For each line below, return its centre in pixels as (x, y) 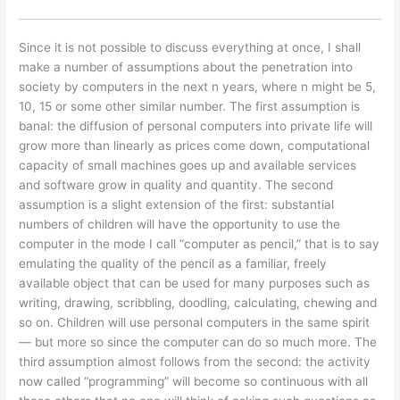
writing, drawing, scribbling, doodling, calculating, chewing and (198, 303)
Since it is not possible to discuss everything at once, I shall (190, 48)
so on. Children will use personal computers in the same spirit (195, 323)
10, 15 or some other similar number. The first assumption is (190, 107)
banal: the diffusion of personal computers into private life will (196, 126)
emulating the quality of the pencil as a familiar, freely (173, 264)
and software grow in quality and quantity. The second (176, 185)
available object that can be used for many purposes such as (195, 283)
